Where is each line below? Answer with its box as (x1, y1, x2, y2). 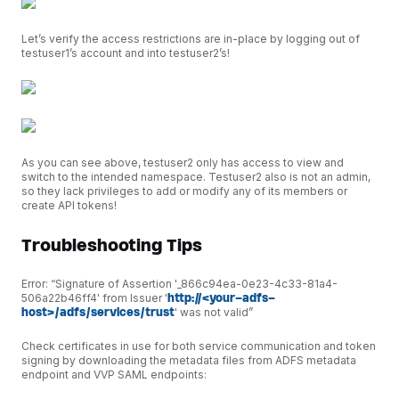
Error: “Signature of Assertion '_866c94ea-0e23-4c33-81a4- (21, 276, 338, 290)
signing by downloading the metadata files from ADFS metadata (21, 354, 356, 368)
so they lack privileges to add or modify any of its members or (21, 184, 347, 199)
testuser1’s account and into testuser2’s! (21, 46, 230, 61)
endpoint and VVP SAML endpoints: (21, 368, 207, 382)
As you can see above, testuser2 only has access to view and (21, 156, 344, 170)
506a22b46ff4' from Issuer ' (21, 290, 167, 305)
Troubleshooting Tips (21, 233, 202, 256)
